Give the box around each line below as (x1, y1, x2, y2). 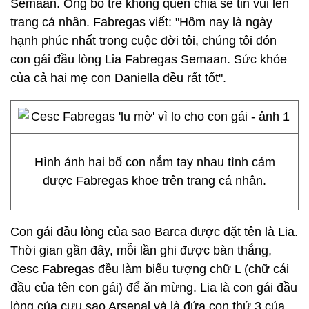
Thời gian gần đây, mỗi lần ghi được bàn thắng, (10, 243, 272, 257)
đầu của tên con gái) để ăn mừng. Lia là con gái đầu (10, 281, 297, 295)
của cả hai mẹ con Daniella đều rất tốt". (10, 71, 226, 85)
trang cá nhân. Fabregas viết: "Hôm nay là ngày (10, 15, 272, 29)
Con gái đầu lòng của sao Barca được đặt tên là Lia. (10, 225, 298, 239)
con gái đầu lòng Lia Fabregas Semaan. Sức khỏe (10, 52, 287, 66)
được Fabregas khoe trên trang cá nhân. (43, 174, 266, 188)
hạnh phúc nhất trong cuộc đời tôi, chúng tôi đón (10, 34, 277, 48)
